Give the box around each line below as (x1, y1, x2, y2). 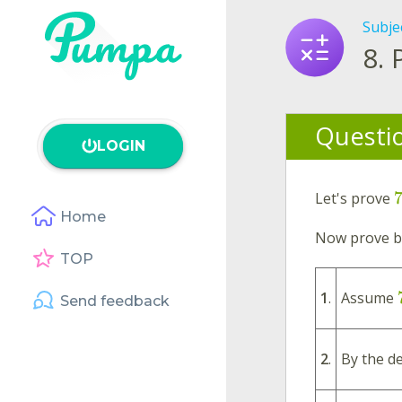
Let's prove (315, 188, 394, 208)
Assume (341, 287, 398, 308)
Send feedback (60, 292, 170, 310)
